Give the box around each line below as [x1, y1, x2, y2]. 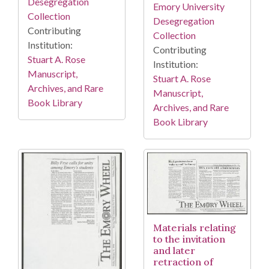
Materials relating [153, 222, 236, 234]
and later [153, 244, 195, 257]
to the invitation [153, 233, 225, 246]
